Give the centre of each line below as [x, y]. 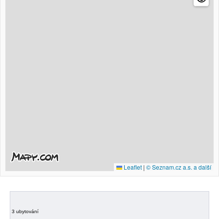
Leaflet [132, 167]
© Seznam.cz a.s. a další [179, 167]
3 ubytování [25, 211]
